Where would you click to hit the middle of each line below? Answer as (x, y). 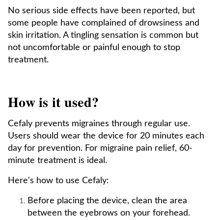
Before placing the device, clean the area (107, 201)
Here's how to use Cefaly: (58, 181)
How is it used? (54, 102)
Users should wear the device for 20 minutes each (106, 136)
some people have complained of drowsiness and (104, 23)
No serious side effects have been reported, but (101, 11)
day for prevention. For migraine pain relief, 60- (100, 148)
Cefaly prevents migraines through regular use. (99, 124)
